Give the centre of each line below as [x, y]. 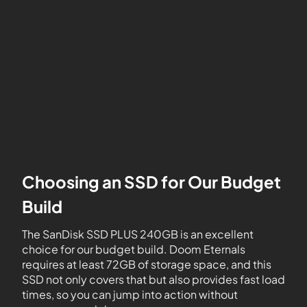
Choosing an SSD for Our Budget [151, 182]
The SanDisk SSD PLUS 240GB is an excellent [138, 234]
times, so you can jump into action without [130, 294]
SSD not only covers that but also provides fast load [153, 279]
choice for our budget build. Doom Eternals [134, 249]
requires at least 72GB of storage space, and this [147, 264]
